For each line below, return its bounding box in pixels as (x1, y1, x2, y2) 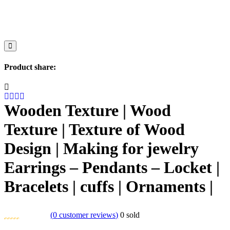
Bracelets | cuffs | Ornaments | (4, 177, 213, 196)
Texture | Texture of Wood (4, 120, 185, 139)
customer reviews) (57, 210, 119, 220)
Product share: (4, 62, 56, 71)
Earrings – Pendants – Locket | (4, 158, 220, 177)
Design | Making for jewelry (4, 139, 199, 158)
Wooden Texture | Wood (4, 101, 171, 120)
